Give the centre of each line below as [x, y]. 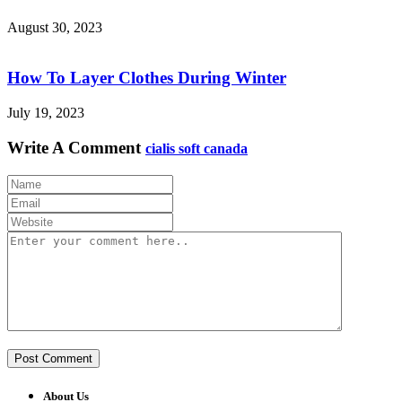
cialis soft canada [197, 148]
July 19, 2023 [46, 113]
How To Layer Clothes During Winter [147, 78]
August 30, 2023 [55, 27]
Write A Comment [74, 147]
